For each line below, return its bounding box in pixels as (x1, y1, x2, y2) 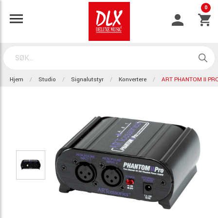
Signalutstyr (71, 75, 104, 84)
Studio (38, 75, 56, 84)
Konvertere (119, 75, 146, 84)
